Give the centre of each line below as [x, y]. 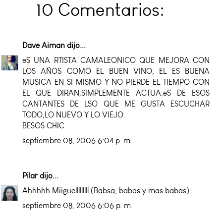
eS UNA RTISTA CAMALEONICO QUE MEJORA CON [116, 60]
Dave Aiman [44, 45]
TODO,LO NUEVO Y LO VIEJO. [74, 114]
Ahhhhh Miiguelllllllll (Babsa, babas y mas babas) [106, 190]
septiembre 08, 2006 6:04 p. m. [77, 140]
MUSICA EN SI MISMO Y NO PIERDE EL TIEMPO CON [116, 82]
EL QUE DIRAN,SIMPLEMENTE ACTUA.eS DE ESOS [116, 93]
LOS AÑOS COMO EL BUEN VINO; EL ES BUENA [116, 71]
